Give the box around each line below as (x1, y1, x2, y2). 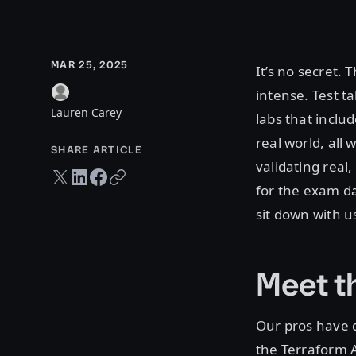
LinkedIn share (69, 167, 137, 179)
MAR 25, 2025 (51, 58, 129, 72)
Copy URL (107, 167, 154, 179)
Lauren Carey (51, 105, 122, 120)
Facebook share (88, 167, 162, 179)
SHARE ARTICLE (51, 143, 142, 157)
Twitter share (50, 167, 109, 179)
